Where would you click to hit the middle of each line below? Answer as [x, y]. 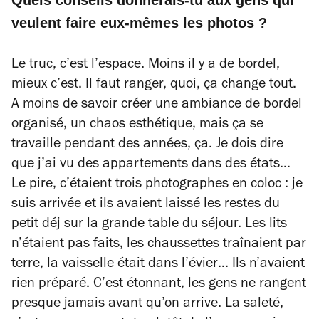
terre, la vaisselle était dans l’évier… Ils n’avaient [158, 265]
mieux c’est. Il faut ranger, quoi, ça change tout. [154, 85]
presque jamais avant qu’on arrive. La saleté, [147, 305]
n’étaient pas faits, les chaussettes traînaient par [159, 245]
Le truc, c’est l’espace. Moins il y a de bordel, [146, 66]
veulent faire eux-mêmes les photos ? [139, 23]
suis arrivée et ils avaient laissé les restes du [146, 205]
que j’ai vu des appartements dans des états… [151, 165]
